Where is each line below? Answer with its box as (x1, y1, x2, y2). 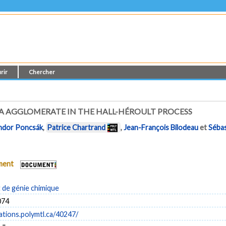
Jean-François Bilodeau (124, 123, 199, 132)
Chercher (29, 69, 55, 75)
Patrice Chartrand (47, 123, 106, 132)
